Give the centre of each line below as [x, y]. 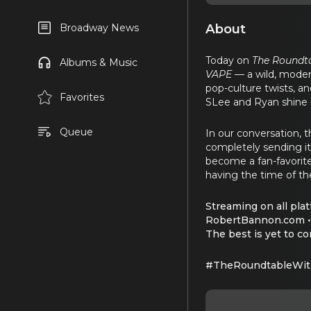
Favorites [82, 97]
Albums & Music [98, 62]
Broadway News [99, 28]
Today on [229, 60]
